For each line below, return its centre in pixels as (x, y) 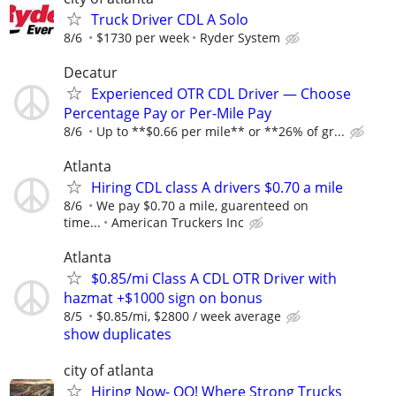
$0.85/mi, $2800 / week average (189, 316)
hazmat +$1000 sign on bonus (163, 298)
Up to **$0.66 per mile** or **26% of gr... (221, 131)
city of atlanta (109, 371)
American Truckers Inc (178, 222)
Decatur (91, 72)
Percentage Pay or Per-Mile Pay (168, 113)
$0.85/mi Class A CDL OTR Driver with (214, 279)
